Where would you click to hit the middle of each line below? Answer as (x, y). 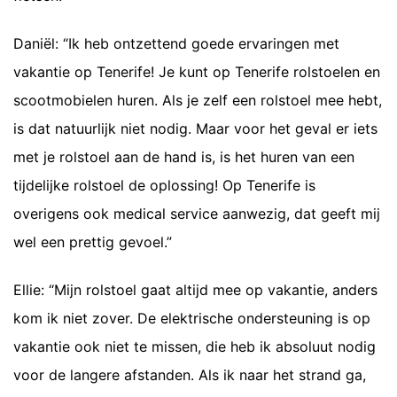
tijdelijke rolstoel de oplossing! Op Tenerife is (164, 185)
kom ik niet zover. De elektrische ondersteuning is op (192, 318)
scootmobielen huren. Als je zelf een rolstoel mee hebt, (198, 100)
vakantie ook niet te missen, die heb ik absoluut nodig (195, 346)
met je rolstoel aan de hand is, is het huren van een (184, 157)
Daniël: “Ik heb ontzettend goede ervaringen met (176, 43)
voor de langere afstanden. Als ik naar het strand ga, (190, 375)
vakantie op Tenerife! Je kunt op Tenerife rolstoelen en (197, 72)
